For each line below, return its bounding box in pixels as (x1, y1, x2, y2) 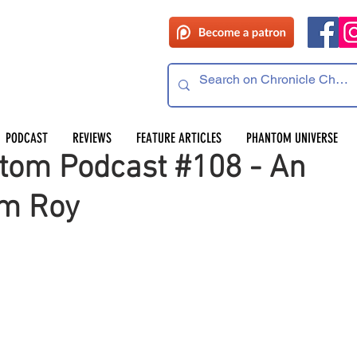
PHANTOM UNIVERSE (245, 130, 338, 146)
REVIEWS (72, 130, 112, 146)
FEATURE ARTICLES (135, 130, 222, 146)
